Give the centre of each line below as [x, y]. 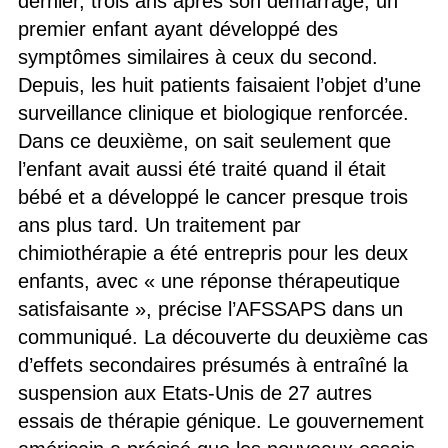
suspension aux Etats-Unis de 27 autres [194, 393]
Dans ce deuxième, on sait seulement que [204, 141]
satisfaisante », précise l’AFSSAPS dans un [210, 309]
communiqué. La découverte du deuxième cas [222, 337]
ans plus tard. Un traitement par [159, 225]
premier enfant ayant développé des [177, 29]
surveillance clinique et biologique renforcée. [213, 113]
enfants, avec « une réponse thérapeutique [208, 281]
